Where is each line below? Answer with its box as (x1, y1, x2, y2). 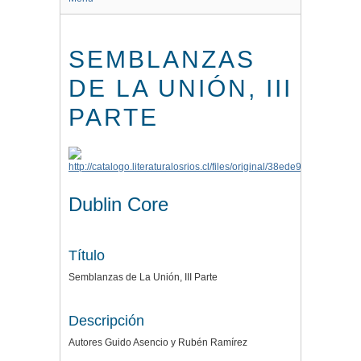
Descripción (68, 313, 144, 329)
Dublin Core (68, 193, 168, 215)
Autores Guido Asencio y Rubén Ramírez (68, 337, 247, 348)
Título (68, 247, 105, 263)
